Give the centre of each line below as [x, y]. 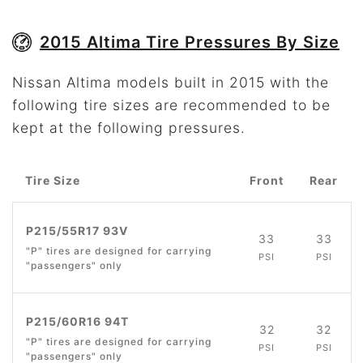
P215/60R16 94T [77, 322]
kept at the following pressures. [129, 128]
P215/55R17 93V [77, 231]
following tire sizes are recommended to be [171, 105]
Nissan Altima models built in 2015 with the [171, 83]
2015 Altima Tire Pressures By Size [190, 43]
